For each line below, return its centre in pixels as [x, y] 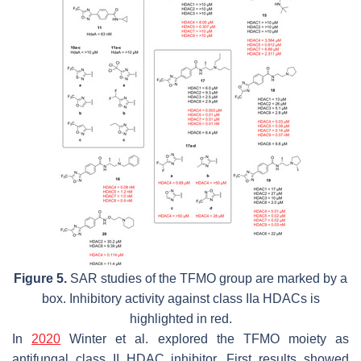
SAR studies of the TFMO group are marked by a [207, 278]
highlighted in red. [180, 318]
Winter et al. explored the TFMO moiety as [205, 338]
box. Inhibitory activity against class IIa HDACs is [180, 298]
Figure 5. [40, 278]
